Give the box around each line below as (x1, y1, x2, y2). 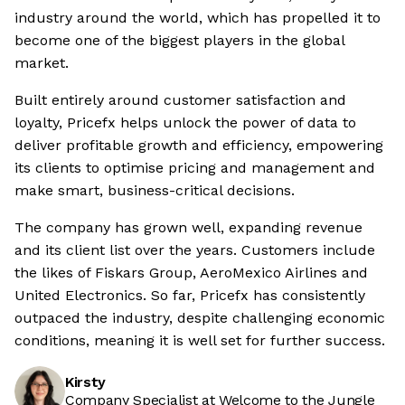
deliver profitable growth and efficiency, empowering (14, 137, 383, 155)
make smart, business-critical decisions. (14, 182, 295, 200)
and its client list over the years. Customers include (14, 241, 375, 259)
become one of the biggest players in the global (14, 32, 344, 50)
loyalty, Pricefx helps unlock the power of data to (14, 114, 356, 132)
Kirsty (65, 373, 107, 391)
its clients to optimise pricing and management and (14, 159, 375, 177)
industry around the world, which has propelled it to (14, 9, 381, 27)
